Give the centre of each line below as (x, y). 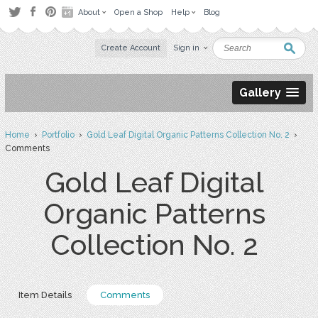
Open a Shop (138, 12)
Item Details (45, 295)
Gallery (261, 93)
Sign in (187, 48)
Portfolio (58, 135)
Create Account (131, 48)
